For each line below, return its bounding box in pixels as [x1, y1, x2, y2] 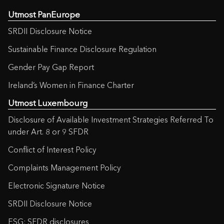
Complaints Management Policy [8, 162, 121, 172]
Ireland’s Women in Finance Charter [8, 80, 134, 90]
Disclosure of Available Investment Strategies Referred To [8, 114, 213, 124]
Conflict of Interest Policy [8, 144, 96, 154]
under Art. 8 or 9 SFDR [8, 126, 88, 136]
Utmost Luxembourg [8, 97, 87, 108]
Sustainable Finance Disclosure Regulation [8, 44, 156, 54]
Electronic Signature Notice [8, 180, 105, 190]
